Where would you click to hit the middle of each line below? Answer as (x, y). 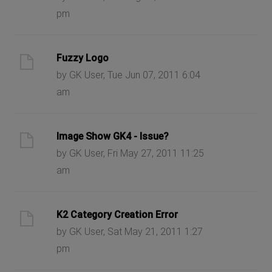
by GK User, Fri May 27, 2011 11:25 (131, 153)
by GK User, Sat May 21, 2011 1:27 (130, 231)
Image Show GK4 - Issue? (113, 136)
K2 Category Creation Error (117, 214)
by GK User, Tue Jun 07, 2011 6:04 (129, 75)
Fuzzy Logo (83, 58)
